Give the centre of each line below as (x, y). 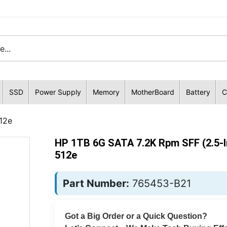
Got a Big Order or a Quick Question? (136, 216)
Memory (106, 92)
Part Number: (96, 183)
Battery (198, 92)
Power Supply (58, 92)
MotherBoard (153, 92)
